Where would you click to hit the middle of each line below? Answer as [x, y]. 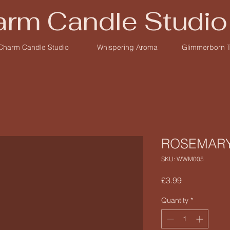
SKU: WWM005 [183, 159]
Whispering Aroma [127, 47]
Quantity [175, 200]
